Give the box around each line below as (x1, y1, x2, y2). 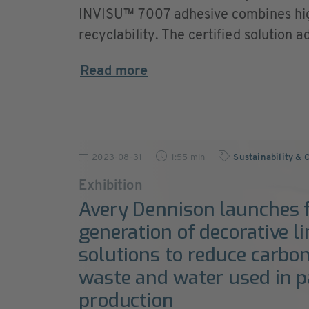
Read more (80, 65, 148, 79)
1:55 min (170, 153, 206, 162)
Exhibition (79, 179, 143, 193)
